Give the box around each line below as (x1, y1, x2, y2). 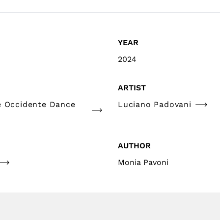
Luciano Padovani (118, 100, 192, 110)
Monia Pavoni (118, 158, 168, 167)
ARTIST (118, 83, 146, 93)
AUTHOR (118, 141, 151, 151)
